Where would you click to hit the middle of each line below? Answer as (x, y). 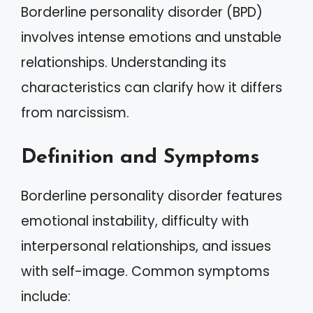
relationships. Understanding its (124, 63)
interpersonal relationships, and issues (146, 246)
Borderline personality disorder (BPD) (142, 12)
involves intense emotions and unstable (151, 37)
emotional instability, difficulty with (135, 221)
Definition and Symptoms (140, 157)
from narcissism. (75, 113)
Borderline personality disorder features (152, 196)
